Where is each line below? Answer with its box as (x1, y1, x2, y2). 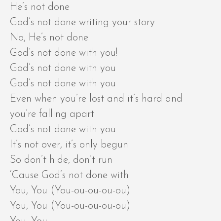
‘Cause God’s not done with (10, 170, 129, 181)
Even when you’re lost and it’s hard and (10, 94, 183, 105)
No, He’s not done (10, 33, 88, 43)
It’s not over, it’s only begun (10, 140, 128, 150)
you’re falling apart (10, 109, 94, 120)
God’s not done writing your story (10, 17, 155, 28)
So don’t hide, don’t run (10, 155, 112, 166)
